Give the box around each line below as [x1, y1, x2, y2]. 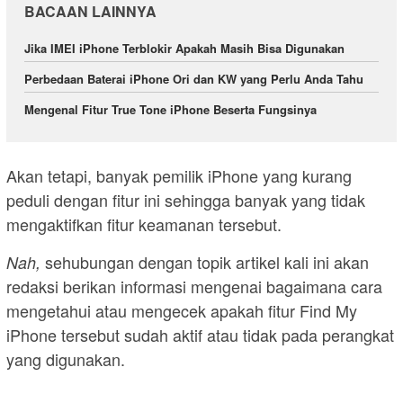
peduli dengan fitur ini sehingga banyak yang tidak [6, 187, 365, 211]
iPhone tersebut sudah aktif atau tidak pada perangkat [6, 322, 394, 346]
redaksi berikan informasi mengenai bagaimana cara [6, 273, 382, 298]
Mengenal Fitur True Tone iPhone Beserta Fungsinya [24, 101, 317, 119]
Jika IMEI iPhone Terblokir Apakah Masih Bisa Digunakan [24, 40, 345, 58]
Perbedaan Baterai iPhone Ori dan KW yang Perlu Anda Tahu [24, 70, 363, 88]
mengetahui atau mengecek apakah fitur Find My [6, 298, 357, 322]
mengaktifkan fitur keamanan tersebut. [6, 211, 282, 236]
